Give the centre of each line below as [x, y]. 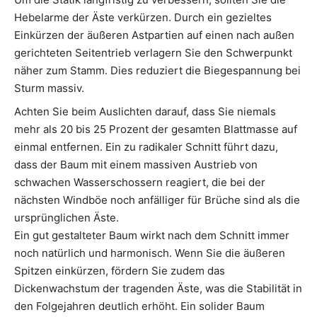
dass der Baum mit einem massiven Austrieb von [136, 165]
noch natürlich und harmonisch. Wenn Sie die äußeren [150, 253]
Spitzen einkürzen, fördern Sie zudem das [120, 271]
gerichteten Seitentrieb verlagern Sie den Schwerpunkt [153, 53]
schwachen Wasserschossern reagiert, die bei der [140, 183]
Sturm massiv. [49, 88]
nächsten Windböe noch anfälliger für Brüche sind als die [157, 200]
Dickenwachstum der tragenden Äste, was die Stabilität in [158, 289]
